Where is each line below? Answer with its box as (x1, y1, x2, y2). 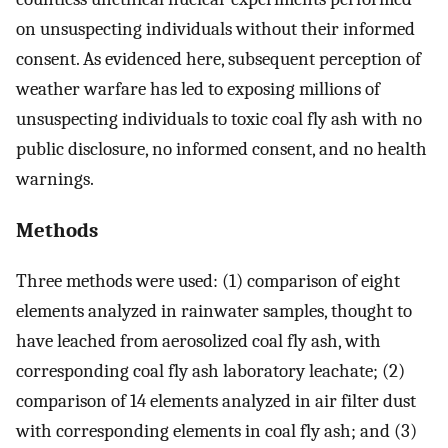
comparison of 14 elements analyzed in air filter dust (16, 390, 416, 413)
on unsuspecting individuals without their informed (16, 17, 415, 40)
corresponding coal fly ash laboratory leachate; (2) (16, 360, 405, 383)
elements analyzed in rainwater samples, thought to (16, 300, 412, 323)
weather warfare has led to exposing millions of (16, 77, 380, 100)
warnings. (16, 167, 94, 190)
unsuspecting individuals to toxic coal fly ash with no (16, 107, 422, 130)
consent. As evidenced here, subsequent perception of (16, 47, 421, 70)
